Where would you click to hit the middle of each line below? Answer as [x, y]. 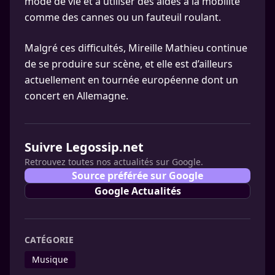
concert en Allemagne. [76, 96]
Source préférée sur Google [137, 176]
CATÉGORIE [49, 240]
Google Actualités [137, 191]
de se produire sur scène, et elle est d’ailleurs [129, 64]
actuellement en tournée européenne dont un [131, 80]
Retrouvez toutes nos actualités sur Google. [114, 162]
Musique [50, 260]
